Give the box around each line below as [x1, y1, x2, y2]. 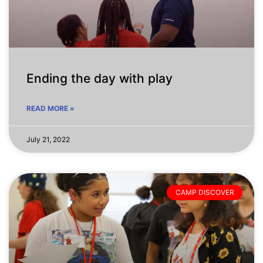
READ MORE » [26, 103, 75, 113]
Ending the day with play [26, 70, 173, 86]
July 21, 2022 [26, 134, 70, 144]
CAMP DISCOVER [175, 188, 234, 197]
